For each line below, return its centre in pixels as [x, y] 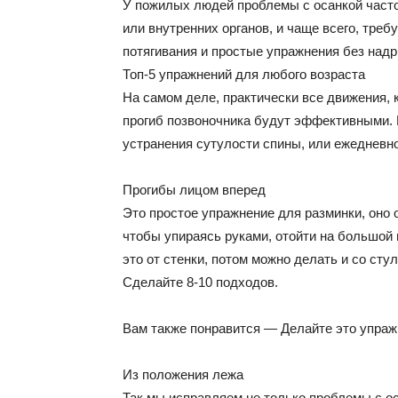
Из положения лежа [183, 374]
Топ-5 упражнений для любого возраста [244, 74]
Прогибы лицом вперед [194, 190]
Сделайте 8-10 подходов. [200, 282]
